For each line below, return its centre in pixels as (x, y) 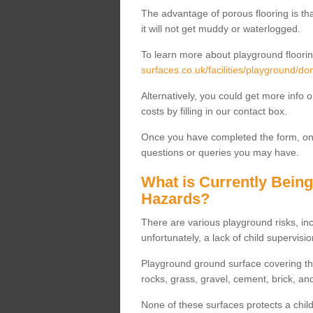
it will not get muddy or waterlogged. (220, 29)
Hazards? (175, 199)
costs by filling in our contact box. (214, 111)
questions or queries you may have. (220, 153)
